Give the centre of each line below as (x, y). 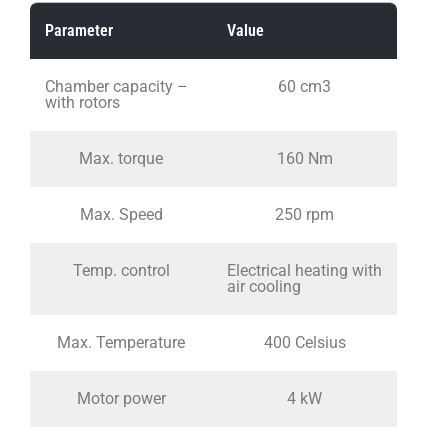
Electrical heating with (304, 270)
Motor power (121, 398)
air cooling (264, 286)
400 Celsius (304, 342)
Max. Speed (121, 214)
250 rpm (304, 214)
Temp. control (121, 270)
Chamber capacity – (116, 86)
